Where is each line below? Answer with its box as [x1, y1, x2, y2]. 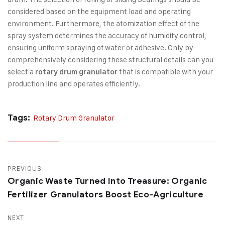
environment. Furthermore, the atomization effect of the [8, 18, 199, 28]
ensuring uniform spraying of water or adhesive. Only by [8, 42, 193, 52]
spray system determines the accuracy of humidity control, [8, 30, 206, 40]
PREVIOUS [8, 164, 42, 172]
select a [8, 66, 35, 76]
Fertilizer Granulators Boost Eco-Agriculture [8, 189, 203, 200]
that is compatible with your [118, 66, 213, 76]
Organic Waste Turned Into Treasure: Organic [8, 175, 207, 186]
